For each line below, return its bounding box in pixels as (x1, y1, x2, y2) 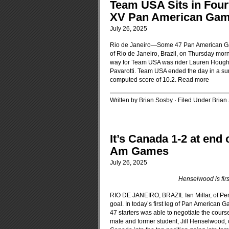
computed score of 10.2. (110, 76, 178, 83)
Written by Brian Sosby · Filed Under (110, 97, 212, 104)
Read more (178, 76, 209, 83)
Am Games (110, 145, 169, 157)
